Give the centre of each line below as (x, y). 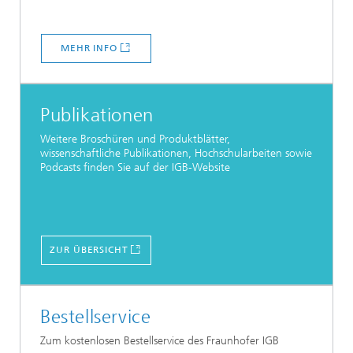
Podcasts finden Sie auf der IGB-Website (135, 168)
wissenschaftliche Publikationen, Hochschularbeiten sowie (176, 154)
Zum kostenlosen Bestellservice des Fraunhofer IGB (160, 341)
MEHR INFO (89, 48)
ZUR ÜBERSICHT (89, 250)
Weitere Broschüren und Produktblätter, (135, 139)
